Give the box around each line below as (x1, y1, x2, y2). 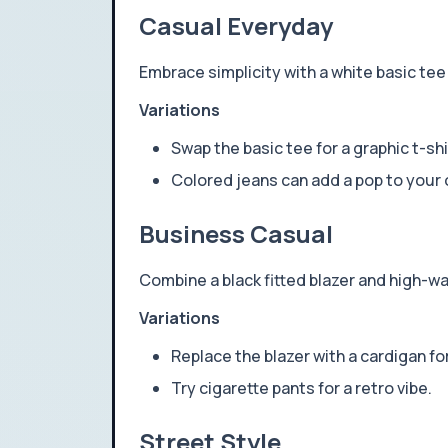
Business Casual (139, 217, 333, 250)
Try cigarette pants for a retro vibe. (171, 377, 432, 399)
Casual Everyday (139, 9, 333, 42)
